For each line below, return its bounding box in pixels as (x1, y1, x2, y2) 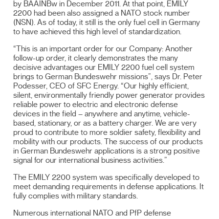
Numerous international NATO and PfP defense (13, 209, 172, 217)
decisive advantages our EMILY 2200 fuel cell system (13, 63, 195, 71)
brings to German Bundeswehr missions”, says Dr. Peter (13, 72, 203, 81)
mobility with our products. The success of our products (13, 137, 203, 146)
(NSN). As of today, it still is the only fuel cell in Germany (13, 18, 200, 26)
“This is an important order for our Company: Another (13, 44, 193, 53)
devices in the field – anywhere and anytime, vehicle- (13, 109, 191, 118)
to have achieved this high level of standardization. (13, 27, 182, 36)
